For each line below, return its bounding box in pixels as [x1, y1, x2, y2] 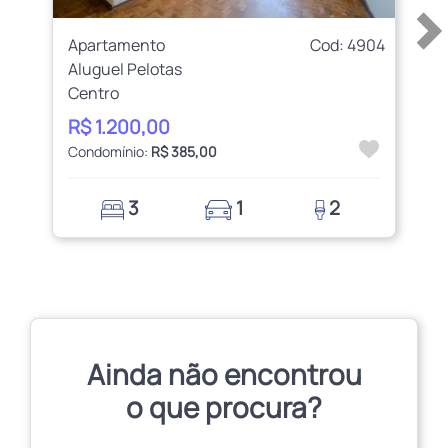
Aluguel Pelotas [68, 57, 183, 80]
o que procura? [126, 388, 322, 427]
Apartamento [68, 33, 166, 56]
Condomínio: [68, 141, 152, 161]
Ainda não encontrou [86, 355, 362, 394]
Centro [68, 81, 120, 104]
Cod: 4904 [309, 33, 385, 56]
